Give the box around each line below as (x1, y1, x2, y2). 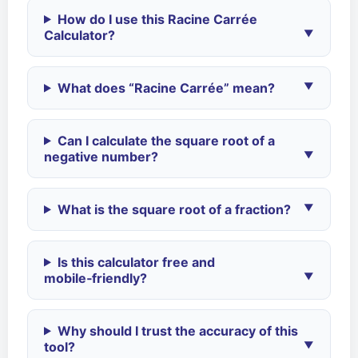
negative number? (44, 148, 158, 165)
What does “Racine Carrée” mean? (57, 79, 275, 96)
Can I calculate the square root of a (57, 132, 275, 149)
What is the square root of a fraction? (57, 201, 291, 217)
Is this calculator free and (57, 253, 215, 270)
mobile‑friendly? (44, 269, 147, 286)
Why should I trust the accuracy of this (57, 322, 298, 339)
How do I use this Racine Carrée (57, 10, 257, 27)
